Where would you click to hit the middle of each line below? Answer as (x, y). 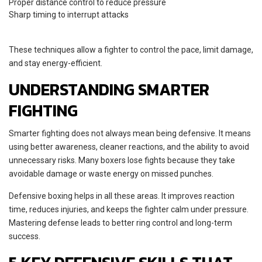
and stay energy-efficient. (56, 63)
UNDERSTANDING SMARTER (109, 89)
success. (25, 236)
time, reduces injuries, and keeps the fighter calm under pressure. (129, 209)
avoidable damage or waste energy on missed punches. (111, 173)
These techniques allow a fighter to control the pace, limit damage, (131, 49)
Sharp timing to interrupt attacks (69, 14)
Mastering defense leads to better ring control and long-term (120, 223)
